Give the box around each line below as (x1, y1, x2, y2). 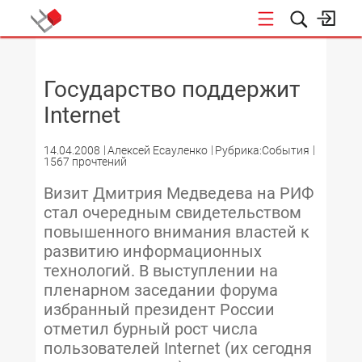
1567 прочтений (44, 155, 127, 168)
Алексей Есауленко (107, 144, 208, 157)
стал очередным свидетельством (44, 203, 301, 222)
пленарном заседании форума (44, 280, 278, 300)
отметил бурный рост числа (44, 319, 258, 339)
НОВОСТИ (303, 49, 352, 61)
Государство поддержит (44, 76, 300, 103)
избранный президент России (44, 300, 275, 319)
